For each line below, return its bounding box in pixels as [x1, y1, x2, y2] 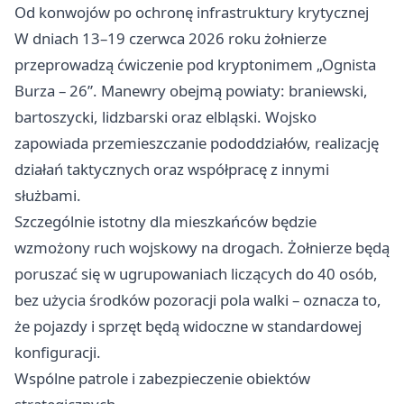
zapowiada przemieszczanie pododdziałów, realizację [14, 133, 379, 154]
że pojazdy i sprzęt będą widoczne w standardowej [14, 316, 362, 337]
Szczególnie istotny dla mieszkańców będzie [14, 211, 317, 233]
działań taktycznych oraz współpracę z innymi [14, 159, 329, 180]
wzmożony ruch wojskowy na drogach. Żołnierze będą [14, 237, 390, 259]
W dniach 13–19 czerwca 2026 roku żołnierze [14, 28, 326, 50]
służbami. [14, 185, 81, 207]
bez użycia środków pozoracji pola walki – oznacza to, [14, 289, 381, 311]
